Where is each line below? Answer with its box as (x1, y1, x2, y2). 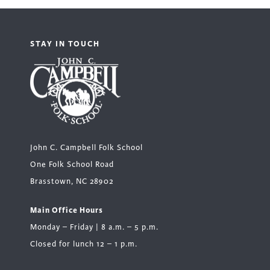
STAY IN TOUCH (30, 38, 100, 49)
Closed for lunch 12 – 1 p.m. (30, 239, 137, 250)
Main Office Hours (30, 205, 103, 216)
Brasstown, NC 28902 (30, 177, 114, 187)
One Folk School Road (30, 160, 114, 170)
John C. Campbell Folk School (30, 143, 143, 153)
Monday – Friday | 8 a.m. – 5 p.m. (30, 222, 159, 233)
